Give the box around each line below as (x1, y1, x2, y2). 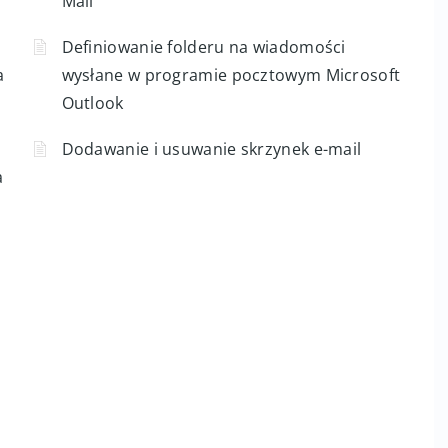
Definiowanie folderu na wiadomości (61, 36, 346, 58)
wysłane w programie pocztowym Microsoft (61, 64, 401, 86)
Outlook (61, 92, 124, 114)
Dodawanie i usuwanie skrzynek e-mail (61, 138, 362, 160)
